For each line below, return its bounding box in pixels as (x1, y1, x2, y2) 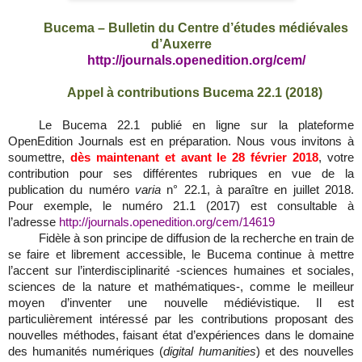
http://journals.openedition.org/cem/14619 (59, 216, 275, 229)
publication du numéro (8, 183, 135, 197)
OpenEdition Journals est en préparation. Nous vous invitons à (8, 135, 354, 149)
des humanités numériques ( (8, 345, 164, 359)
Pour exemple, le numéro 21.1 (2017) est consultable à (8, 200, 354, 213)
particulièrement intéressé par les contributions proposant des (8, 313, 354, 326)
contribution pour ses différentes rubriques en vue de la (8, 167, 354, 181)
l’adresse (8, 216, 59, 229)
